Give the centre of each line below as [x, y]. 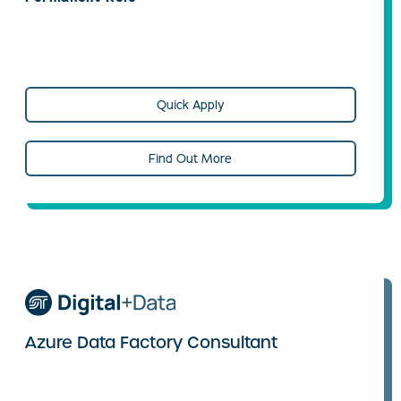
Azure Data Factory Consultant [151, 342]
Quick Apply [190, 105]
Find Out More [191, 158]
